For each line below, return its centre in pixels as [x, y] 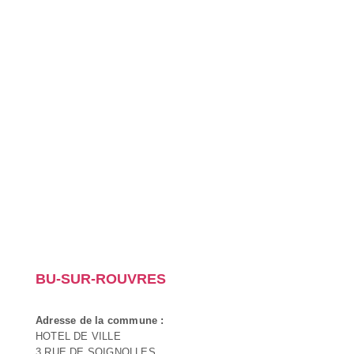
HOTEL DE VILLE [78, 336]
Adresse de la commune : [100, 320]
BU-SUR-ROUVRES [101, 279]
